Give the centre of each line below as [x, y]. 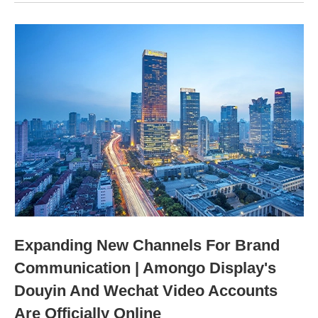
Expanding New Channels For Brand [147, 246]
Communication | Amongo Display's [145, 268]
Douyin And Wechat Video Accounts [146, 291]
